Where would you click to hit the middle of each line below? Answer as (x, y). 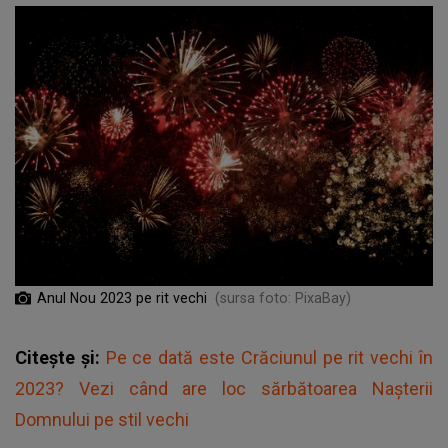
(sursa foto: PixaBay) (283, 297)
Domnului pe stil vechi (102, 419)
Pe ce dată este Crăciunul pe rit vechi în (269, 357)
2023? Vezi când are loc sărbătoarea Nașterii (224, 388)
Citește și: (60, 357)
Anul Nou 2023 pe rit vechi (122, 297)
